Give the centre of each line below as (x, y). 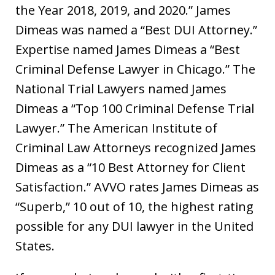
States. (35, 246)
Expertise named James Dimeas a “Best (128, 50)
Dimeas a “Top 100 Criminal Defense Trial (135, 109)
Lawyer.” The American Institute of (116, 128)
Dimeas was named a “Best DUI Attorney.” (136, 30)
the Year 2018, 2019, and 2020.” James (123, 10)
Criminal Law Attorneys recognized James (136, 148)
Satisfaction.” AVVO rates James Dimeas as (137, 187)
